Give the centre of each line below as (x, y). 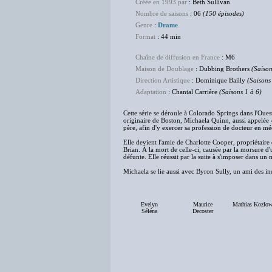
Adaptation (151, 92)
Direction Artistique (163, 80)
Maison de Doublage (165, 69)
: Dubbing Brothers (223, 69)
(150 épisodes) (223, 13)
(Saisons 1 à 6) (240, 92)
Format (145, 36)
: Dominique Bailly (219, 80)
